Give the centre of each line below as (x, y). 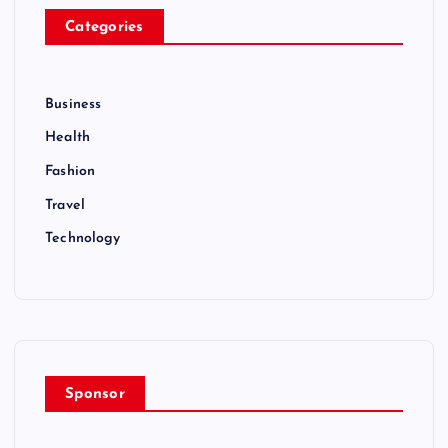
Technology (83, 239)
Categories (104, 28)
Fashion (70, 172)
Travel (65, 205)
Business (73, 105)
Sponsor (95, 395)
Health (67, 138)
